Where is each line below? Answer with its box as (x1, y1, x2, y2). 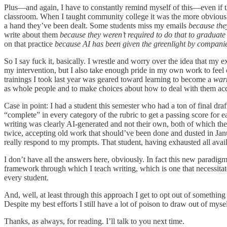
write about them (4, 30, 60, 39)
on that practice (4, 39, 55, 48)
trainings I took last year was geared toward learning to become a (4, 74, 213, 84)
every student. (4, 173, 49, 182)
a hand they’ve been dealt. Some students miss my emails (4, 21, 188, 30)
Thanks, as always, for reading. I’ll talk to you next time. (4, 216, 184, 225)
